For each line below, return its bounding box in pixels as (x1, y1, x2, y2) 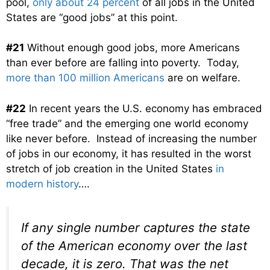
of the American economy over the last (21, 238, 247, 254)
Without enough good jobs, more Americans (24, 42, 240, 54)
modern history (6, 177, 78, 190)
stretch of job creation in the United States (6, 162, 216, 175)
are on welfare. (165, 72, 240, 84)
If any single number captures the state (21, 220, 250, 236)
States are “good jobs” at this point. (6, 11, 178, 24)
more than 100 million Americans (6, 72, 165, 84)
